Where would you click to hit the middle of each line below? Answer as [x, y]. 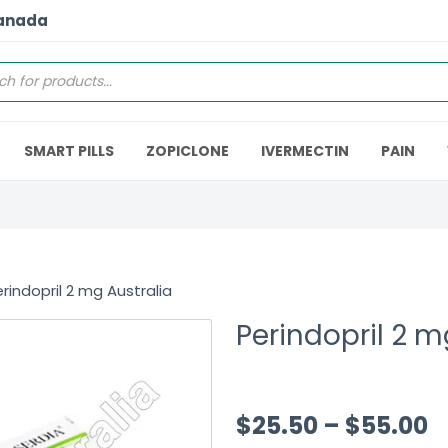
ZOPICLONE [187, 151]
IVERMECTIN [305, 151]
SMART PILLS [69, 151]
